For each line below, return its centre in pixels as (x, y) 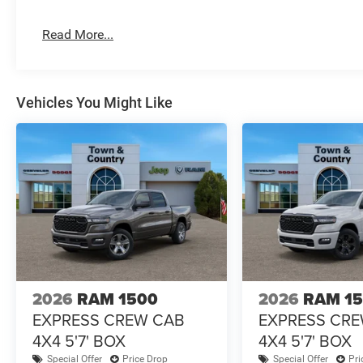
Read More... (78, 34)
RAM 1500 (117, 299)
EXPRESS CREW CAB (109, 319)
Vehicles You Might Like (94, 102)
